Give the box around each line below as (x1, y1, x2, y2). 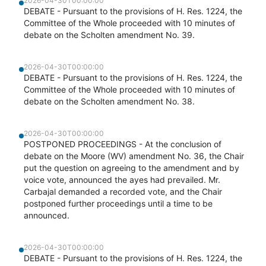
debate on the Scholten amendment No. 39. (24, 30, 195, 40)
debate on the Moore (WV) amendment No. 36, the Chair (24, 151, 244, 161)
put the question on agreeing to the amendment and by (24, 163, 239, 173)
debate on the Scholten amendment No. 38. (24, 96, 195, 106)
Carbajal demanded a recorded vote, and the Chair (24, 186, 222, 197)
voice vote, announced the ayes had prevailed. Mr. (24, 175, 220, 185)
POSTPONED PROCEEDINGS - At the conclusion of (24, 139, 221, 149)
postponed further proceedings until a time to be (24, 198, 213, 208)
